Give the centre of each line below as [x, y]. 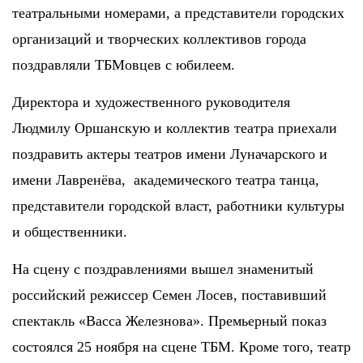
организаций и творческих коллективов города [159, 38]
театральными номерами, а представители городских [178, 13]
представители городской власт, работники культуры [178, 205]
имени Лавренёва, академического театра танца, [166, 179]
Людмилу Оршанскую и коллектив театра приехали [175, 128]
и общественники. [70, 231]
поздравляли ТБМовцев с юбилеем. [124, 64]
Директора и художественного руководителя [151, 102]
